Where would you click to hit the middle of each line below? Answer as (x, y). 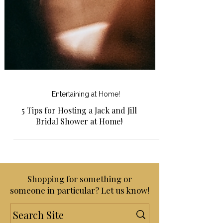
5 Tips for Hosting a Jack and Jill (79, 138)
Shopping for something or (80, 207)
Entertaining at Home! (86, 122)
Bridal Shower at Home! (79, 149)
